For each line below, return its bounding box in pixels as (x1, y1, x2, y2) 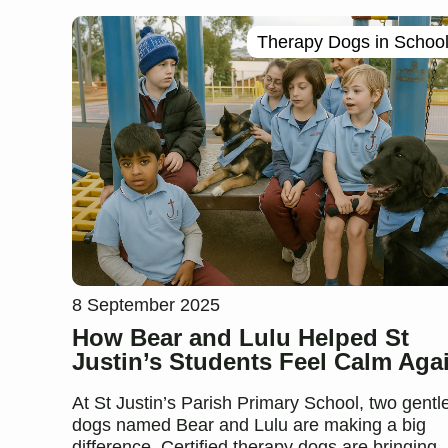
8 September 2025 (72, 295, 220, 316)
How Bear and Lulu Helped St (72, 324, 409, 352)
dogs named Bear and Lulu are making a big (72, 415, 426, 436)
